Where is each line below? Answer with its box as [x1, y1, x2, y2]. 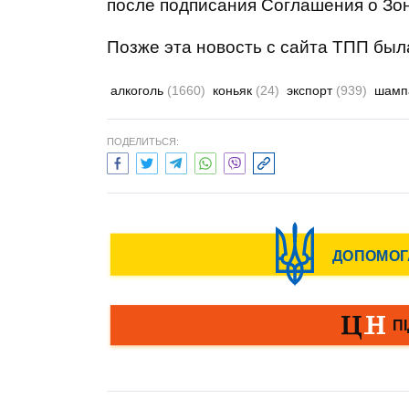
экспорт [287, 83, 336, 98]
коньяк [213, 83, 256, 98]
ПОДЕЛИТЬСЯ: [107, 136, 179, 147]
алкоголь [110, 83, 167, 98]
